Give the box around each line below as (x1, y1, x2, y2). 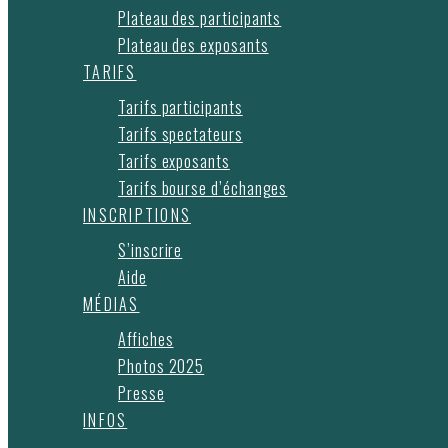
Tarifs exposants (118, 149, 230, 173)
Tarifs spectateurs (118, 122, 243, 146)
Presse (118, 381, 165, 405)
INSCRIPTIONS (83, 203, 191, 227)
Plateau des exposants (118, 33, 269, 57)
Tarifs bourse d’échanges (118, 176, 288, 200)
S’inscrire (118, 238, 183, 262)
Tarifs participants (118, 95, 243, 119)
